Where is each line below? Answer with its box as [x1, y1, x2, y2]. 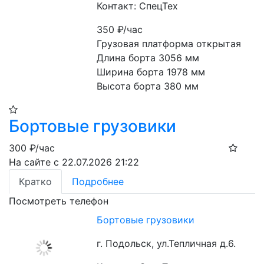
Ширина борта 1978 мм [97, 66, 206, 78]
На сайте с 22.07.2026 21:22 [9, 156, 139, 168]
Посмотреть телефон [9, 195, 108, 207]
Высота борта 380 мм [97, 80, 199, 92]
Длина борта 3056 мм [97, 52, 200, 64]
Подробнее [72, 176, 124, 187]
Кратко [19, 176, 52, 187]
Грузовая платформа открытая [97, 38, 242, 49]
